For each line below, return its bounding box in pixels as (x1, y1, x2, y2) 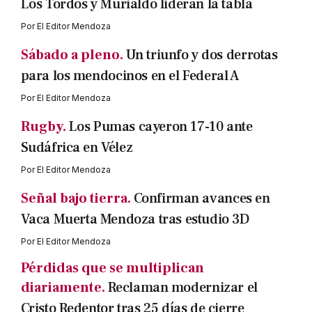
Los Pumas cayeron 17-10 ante (68, 118, 253, 136)
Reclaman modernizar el (107, 279, 258, 297)
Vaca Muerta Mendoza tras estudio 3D (20, 210, 249, 229)
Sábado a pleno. (20, 46, 123, 65)
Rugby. (20, 118, 66, 136)
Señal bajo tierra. (20, 189, 131, 208)
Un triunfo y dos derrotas (125, 46, 278, 65)
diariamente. (20, 279, 105, 297)
